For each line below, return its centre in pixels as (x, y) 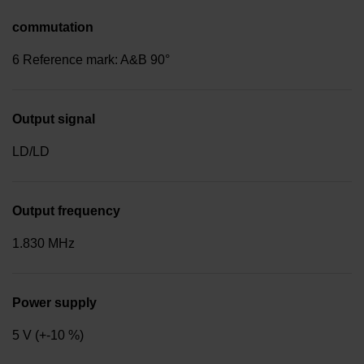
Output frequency (66, 210)
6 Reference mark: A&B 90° (91, 59)
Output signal (54, 119)
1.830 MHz (43, 243)
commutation (53, 27)
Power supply (54, 302)
